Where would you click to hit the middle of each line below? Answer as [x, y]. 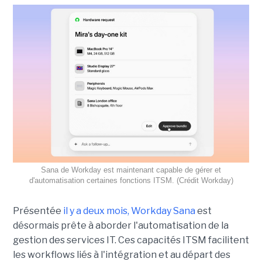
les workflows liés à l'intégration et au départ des [121, 254]
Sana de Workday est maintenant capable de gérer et [131, 170]
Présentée [38, 211]
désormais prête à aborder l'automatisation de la [120, 225]
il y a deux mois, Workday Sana [129, 211]
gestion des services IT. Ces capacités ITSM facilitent [131, 240]
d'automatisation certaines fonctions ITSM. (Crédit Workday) [131, 180]
